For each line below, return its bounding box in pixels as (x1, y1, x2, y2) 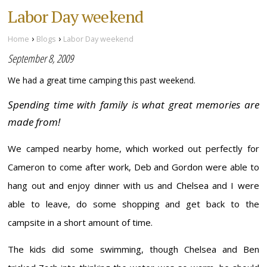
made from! (8, 115, 61, 129)
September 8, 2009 (8, 51, 74, 66)
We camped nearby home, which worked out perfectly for (8, 142, 259, 155)
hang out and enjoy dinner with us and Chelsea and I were (8, 179, 259, 192)
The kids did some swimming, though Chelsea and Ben (8, 243, 259, 256)
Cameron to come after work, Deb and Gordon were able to (8, 161, 259, 173)
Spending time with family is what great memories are (8, 98, 259, 112)
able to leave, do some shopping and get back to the (8, 198, 259, 210)
